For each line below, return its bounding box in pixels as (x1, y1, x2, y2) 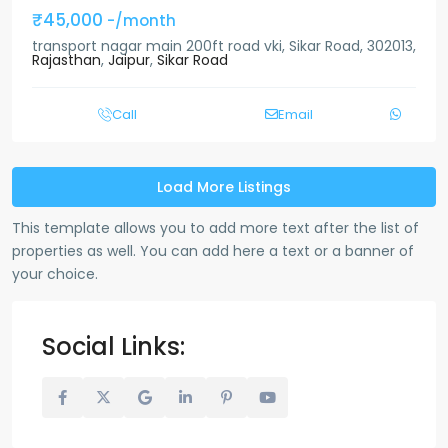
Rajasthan (32, 49, 101, 70)
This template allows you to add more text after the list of (12, 217, 419, 238)
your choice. (12, 263, 102, 284)
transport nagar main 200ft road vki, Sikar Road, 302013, (32, 35, 416, 56)
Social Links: (42, 329, 185, 363)
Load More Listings (157, 176, 291, 197)
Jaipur (108, 49, 150, 70)
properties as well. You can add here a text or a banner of (12, 240, 414, 261)
